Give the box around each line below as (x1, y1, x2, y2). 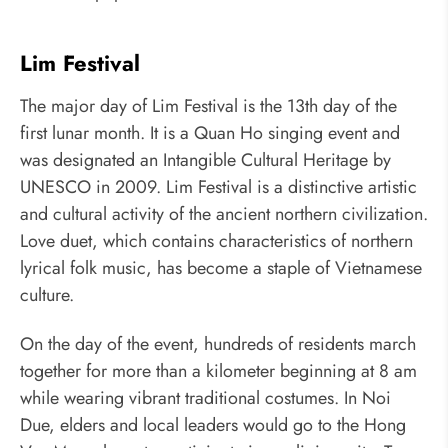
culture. (20, 281, 74, 308)
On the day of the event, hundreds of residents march (20, 331, 416, 358)
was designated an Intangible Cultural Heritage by (20, 146, 391, 173)
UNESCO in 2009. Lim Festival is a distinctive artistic (20, 173, 417, 200)
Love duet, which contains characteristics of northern (20, 227, 413, 254)
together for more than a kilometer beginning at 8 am (20, 358, 417, 385)
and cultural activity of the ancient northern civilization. (20, 200, 428, 227)
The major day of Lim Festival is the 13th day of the (20, 92, 397, 119)
